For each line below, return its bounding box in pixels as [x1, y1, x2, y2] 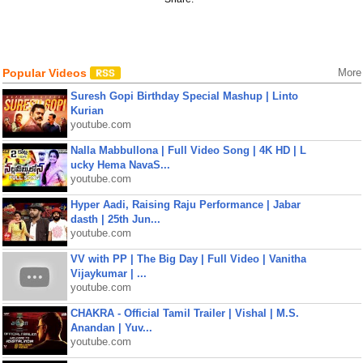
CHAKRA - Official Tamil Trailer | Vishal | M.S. [70, 307, 299, 319]
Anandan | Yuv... [70, 322, 152, 334]
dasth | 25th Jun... [70, 213, 160, 225]
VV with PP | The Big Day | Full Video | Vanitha [70, 253, 306, 265]
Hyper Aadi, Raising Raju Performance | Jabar [70, 199, 301, 211]
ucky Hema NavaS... [70, 159, 170, 171]
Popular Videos [2, 66, 90, 79]
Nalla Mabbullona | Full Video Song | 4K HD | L [70, 144, 306, 156]
